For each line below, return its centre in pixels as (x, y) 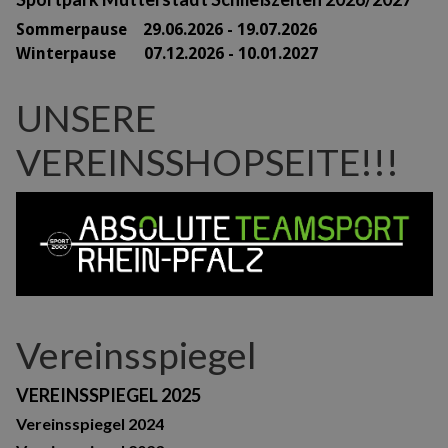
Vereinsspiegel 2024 (90, 424)
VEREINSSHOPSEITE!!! (208, 161)
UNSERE (86, 117)
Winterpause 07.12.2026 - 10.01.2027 (167, 53)
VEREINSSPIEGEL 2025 (109, 395)
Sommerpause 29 (89, 29)
